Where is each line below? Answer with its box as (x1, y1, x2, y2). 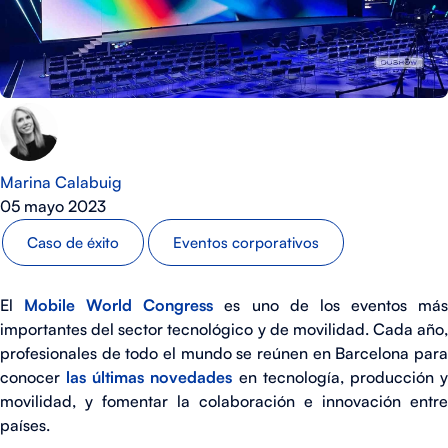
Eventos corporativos (173, 233, 319, 252)
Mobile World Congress (24, 295, 214, 315)
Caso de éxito (27, 233, 119, 252)
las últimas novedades (66, 367, 239, 387)
